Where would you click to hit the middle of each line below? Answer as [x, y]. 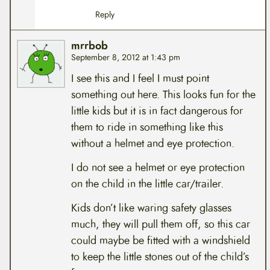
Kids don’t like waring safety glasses [151, 208]
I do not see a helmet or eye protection [158, 168]
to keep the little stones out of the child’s [160, 256]
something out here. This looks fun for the [163, 95]
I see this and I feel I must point [140, 79]
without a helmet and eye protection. [152, 144]
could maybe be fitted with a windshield [160, 240]
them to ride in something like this [147, 127]
